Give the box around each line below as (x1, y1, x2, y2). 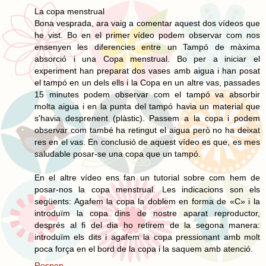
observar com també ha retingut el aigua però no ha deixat (34, 125, 260, 135)
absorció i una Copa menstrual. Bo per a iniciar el (34, 53, 260, 64)
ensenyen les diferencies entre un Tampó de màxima (34, 42, 260, 52)
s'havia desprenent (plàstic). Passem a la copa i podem (34, 113, 260, 123)
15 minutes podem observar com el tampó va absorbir (34, 89, 260, 99)
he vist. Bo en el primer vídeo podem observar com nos (34, 30, 260, 40)
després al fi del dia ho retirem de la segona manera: (34, 220, 260, 230)
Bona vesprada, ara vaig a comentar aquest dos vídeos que (34, 18, 260, 28)
